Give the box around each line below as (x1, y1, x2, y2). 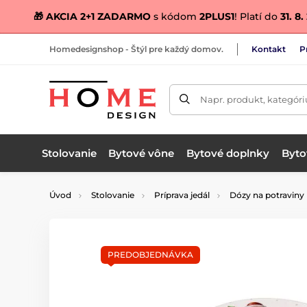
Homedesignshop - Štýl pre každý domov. (49, 43, 223, 54)
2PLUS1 (199, 10, 234, 23)
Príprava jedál (154, 190, 210, 200)
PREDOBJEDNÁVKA (108, 249, 193, 260)
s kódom (151, 10, 199, 23)
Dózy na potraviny (230, 190, 304, 200)
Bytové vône (108, 146, 175, 160)
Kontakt (251, 43, 286, 54)
